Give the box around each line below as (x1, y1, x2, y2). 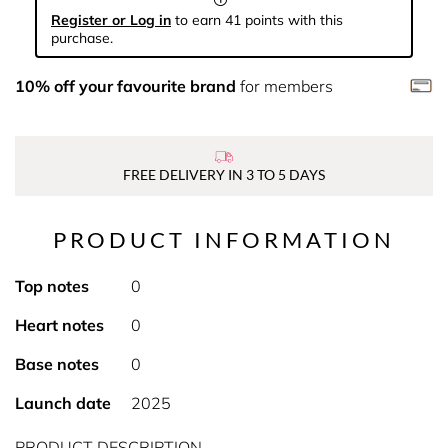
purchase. (51, 29, 113, 47)
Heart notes (15, 315, 104, 335)
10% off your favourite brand (15, 76, 236, 96)
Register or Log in (51, 11, 171, 29)
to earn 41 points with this (171, 11, 343, 29)
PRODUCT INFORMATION (53, 226, 395, 253)
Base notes (15, 354, 99, 374)
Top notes (15, 276, 89, 296)
